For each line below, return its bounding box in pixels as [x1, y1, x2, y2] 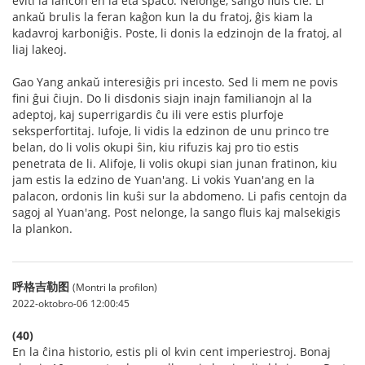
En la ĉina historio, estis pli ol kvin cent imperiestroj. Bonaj [12, 344, 331, 359]
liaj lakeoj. [12, 42, 67, 57]
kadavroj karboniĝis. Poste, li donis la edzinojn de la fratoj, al [12, 25, 342, 41]
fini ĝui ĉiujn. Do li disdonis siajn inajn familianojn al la [12, 90, 312, 106]
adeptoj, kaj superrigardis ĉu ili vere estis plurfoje [12, 107, 284, 122]
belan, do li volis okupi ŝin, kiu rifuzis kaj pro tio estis [12, 139, 299, 155]
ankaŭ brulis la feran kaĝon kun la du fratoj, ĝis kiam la [12, 9, 313, 24]
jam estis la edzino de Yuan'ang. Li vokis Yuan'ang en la [12, 172, 314, 187]
